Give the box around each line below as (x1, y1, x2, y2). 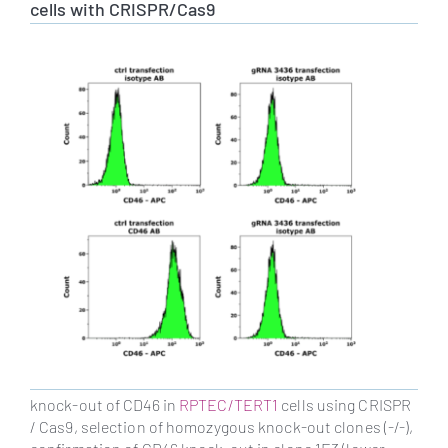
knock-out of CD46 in (29, 395, 180, 415)
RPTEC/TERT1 (179, 395, 279, 415)
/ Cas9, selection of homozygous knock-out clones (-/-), (29, 417, 414, 437)
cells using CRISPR (278, 395, 412, 415)
